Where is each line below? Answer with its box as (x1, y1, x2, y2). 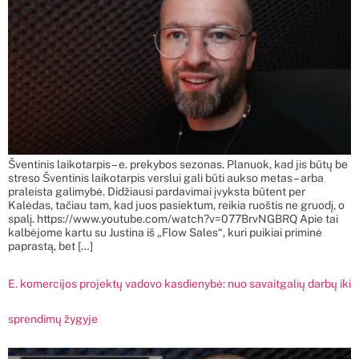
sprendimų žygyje (8, 312, 98, 325)
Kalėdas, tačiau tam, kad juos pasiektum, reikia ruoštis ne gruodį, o (8, 198, 345, 212)
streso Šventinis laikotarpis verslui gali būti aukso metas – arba (8, 171, 324, 184)
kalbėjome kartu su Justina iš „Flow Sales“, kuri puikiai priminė (8, 225, 322, 239)
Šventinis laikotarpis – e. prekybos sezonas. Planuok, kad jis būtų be (8, 157, 348, 171)
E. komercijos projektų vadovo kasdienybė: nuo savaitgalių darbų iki (8, 276, 351, 290)
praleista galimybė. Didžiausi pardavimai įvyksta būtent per (8, 184, 305, 198)
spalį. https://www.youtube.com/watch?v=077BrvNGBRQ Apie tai (8, 212, 338, 225)
